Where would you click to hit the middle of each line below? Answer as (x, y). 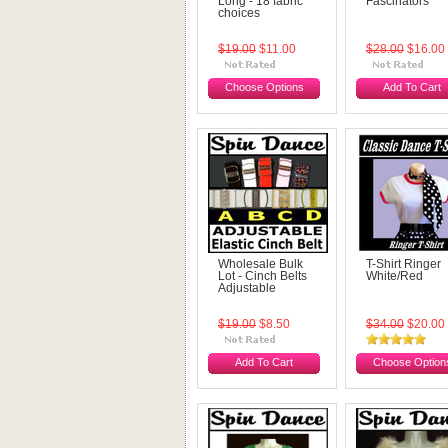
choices (239, 13)
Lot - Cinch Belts (262, 276)
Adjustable (247, 288)
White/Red (394, 276)
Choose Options (264, 87)
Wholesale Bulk (260, 264)
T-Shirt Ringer (403, 264)
